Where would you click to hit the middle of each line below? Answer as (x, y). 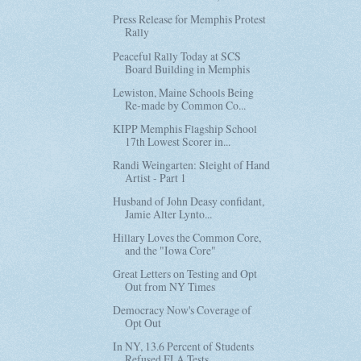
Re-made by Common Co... (186, 105)
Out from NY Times (170, 287)
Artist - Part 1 (156, 177)
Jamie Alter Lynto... (169, 214)
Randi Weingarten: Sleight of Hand (192, 164)
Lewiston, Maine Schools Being (184, 92)
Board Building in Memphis (188, 68)
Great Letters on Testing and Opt (185, 274)
